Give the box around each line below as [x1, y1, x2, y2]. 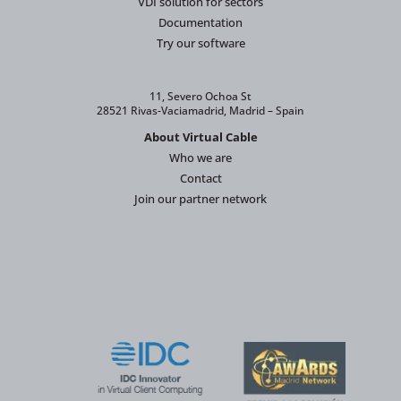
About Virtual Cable [143, 129, 258, 146]
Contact [179, 170, 222, 187]
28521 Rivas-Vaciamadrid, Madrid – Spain [97, 103, 304, 119]
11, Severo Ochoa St [149, 89, 252, 105]
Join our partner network [134, 191, 267, 208]
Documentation [158, 14, 243, 31]
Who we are [169, 149, 232, 166]
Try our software [156, 35, 245, 52]
